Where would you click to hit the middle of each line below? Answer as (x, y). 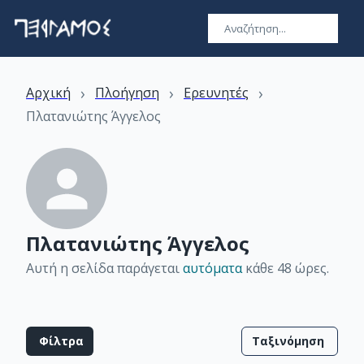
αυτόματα (212, 268)
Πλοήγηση (127, 93)
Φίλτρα (61, 341)
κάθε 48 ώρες (284, 268)
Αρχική (48, 93)
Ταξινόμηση (288, 341)
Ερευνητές (216, 93)
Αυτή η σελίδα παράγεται (104, 268)
